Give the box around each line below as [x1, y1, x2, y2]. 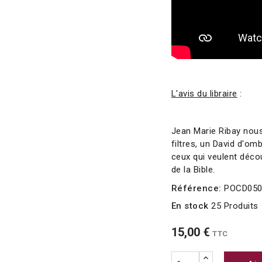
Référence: [171, 183, 222, 194]
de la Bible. [171, 164, 218, 175]
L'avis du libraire [171, 88, 237, 99]
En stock [171, 201, 209, 211]
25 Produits [211, 201, 258, 211]
